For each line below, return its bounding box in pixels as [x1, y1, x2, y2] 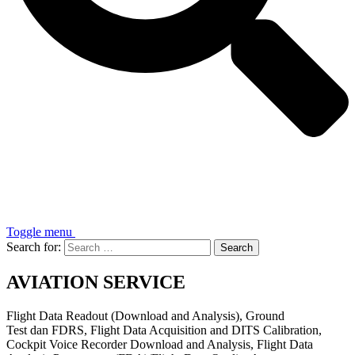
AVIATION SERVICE [6, 271, 185, 292]
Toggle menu [6, 225, 72, 239]
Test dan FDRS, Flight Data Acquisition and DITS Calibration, [6, 323, 322, 337]
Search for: [6, 240, 61, 254]
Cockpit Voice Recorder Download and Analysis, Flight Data [6, 337, 313, 351]
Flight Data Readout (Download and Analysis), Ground [6, 308, 284, 323]
